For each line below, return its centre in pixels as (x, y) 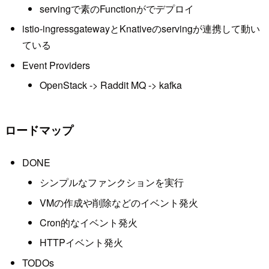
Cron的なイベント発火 (88, 223)
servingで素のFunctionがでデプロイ (116, 9)
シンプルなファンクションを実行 (111, 183)
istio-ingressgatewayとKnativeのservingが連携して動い (141, 29)
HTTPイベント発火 (81, 243)
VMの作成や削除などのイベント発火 (119, 202)
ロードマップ (39, 130)
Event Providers (56, 65)
